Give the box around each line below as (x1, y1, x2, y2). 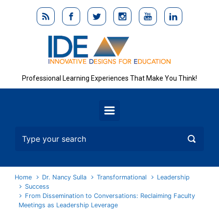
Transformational (97, 174, 147, 181)
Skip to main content (10, 6, 88, 16)
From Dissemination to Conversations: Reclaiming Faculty (25, 192, 196, 200)
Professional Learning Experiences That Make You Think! (22, 74, 197, 83)
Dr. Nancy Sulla (42, 174, 87, 181)
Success (25, 183, 50, 191)
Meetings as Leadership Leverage (19, 201, 118, 209)
